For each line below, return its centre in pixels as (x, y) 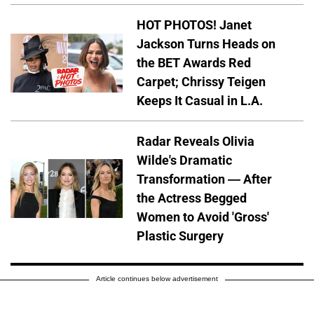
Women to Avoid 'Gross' (203, 217)
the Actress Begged (192, 198)
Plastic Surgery (180, 236)
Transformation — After (204, 179)
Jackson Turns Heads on (206, 44)
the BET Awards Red (194, 63)
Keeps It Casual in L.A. (200, 101)
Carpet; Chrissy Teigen (201, 82)
